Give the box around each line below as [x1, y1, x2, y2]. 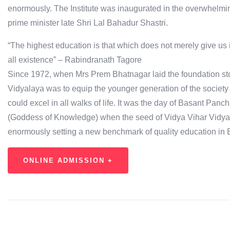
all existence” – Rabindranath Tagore [8, 55, 142, 64]
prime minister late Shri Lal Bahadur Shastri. [8, 18, 168, 27]
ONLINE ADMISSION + [23, 157, 113, 164]
